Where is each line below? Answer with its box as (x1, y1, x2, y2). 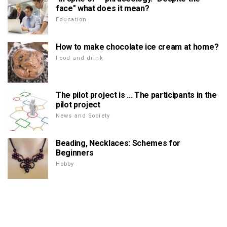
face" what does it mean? (56, 4, 149, 14)
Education (56, 16, 87, 23)
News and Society (56, 112, 110, 120)
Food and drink (56, 55, 103, 62)
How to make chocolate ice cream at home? (56, 42, 219, 52)
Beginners (56, 148, 94, 158)
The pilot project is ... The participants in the (56, 90, 217, 100)
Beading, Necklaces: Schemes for (56, 138, 181, 148)
